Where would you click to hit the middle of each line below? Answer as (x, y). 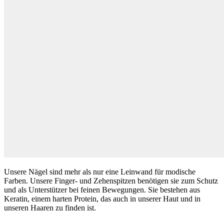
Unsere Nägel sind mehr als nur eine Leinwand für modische (100, 171)
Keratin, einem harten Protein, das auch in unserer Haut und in (102, 198)
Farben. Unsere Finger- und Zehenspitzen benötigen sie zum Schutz (111, 180)
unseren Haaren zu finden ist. (50, 207)
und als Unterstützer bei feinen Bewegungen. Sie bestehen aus (102, 189)
